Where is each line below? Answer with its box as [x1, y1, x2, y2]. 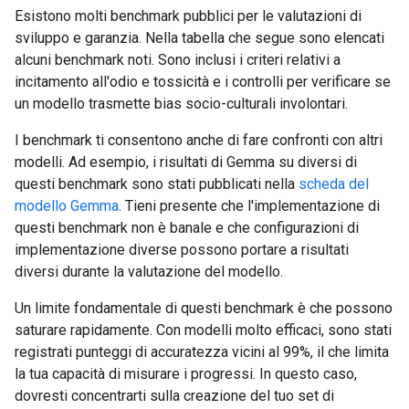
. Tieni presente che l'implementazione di [119, 197, 380, 215]
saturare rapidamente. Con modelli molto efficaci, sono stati [15, 321, 392, 339]
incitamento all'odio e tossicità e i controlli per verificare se [15, 73, 391, 90]
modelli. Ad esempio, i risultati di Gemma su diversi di [15, 153, 357, 171]
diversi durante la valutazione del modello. [15, 263, 283, 280]
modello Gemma [15, 197, 119, 215]
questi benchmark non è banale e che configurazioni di [15, 219, 359, 236]
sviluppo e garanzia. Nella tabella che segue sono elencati [15, 29, 384, 47]
